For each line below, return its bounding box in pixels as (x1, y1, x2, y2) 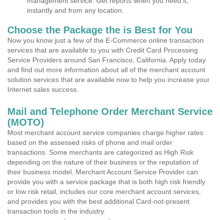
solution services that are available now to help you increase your (7, 76, 210, 83)
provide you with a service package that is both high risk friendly (7, 178, 205, 186)
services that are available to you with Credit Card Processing (7, 46, 198, 54)
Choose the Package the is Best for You (7, 25, 192, 35)
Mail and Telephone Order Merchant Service (7, 106, 213, 117)
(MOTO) (7, 117, 44, 128)
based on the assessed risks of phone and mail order (7, 138, 172, 146)
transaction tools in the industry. (7, 207, 106, 215)
